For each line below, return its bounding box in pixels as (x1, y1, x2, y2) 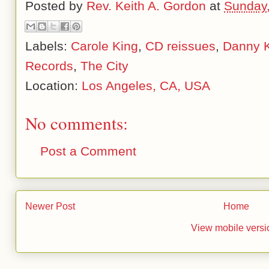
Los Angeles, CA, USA (82, 79, 210, 93)
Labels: (25, 39, 71, 53)
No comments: (25, 111, 128, 135)
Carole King (71, 39, 138, 53)
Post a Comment (40, 144, 136, 159)
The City (80, 59, 128, 73)
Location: (25, 79, 82, 93)
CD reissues (145, 39, 216, 53)
